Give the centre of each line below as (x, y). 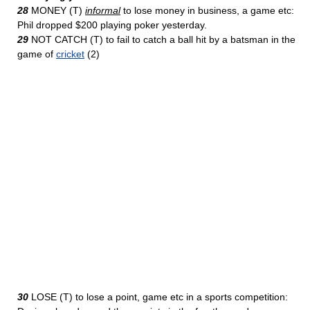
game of (37, 54)
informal (103, 10)
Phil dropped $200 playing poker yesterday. (112, 25)
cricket (70, 54)
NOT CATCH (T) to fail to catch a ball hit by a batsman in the (162, 39)
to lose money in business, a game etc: (207, 10)
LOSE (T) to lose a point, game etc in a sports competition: (158, 297)
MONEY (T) (57, 10)
